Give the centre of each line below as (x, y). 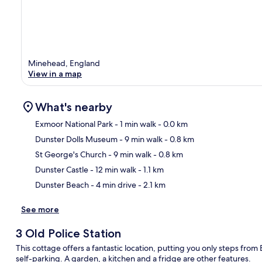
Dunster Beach (62, 185)
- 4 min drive (113, 185)
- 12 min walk (112, 169)
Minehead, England (64, 63)
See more (40, 209)
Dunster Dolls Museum (76, 139)
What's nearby (74, 107)
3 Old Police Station (68, 233)
